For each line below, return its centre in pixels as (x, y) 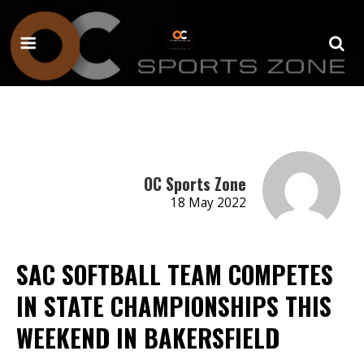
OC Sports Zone (195, 183)
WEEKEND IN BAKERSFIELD (148, 337)
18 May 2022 (208, 202)
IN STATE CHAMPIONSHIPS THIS (174, 305)
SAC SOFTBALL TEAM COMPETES (175, 274)
